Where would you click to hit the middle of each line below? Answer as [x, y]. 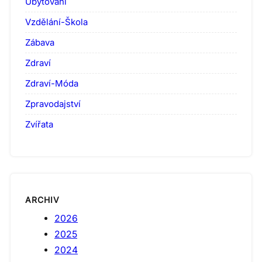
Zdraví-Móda [52, 84]
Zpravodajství [53, 104]
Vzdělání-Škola [56, 22]
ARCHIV [42, 199]
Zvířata [39, 125]
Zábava [40, 43]
